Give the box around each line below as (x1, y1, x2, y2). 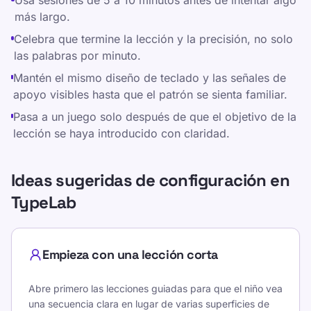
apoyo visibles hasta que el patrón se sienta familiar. (13, 87, 288, 101)
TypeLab (11, 192, 76, 213)
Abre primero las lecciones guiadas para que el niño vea (28, 283, 283, 294)
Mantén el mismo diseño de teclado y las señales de (13, 71, 287, 85)
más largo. (15, 10, 71, 24)
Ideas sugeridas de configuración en (11, 169, 289, 191)
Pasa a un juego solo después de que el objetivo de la (13, 110, 297, 124)
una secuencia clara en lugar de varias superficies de (28, 298, 269, 310)
